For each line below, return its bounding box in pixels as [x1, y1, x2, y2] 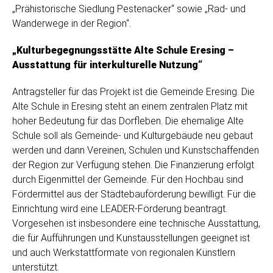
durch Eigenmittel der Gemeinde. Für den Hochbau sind [12, 174, 243, 186]
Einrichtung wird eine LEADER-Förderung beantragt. [12, 203, 227, 215]
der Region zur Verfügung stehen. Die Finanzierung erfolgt [12, 159, 254, 171]
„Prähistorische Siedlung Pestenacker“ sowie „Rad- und [12, 3, 246, 15]
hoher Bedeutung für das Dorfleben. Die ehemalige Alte [12, 115, 244, 127]
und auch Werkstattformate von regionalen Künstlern [12, 247, 235, 259]
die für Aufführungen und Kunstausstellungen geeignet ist [12, 232, 250, 244]
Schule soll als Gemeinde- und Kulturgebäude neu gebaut [12, 130, 253, 142]
